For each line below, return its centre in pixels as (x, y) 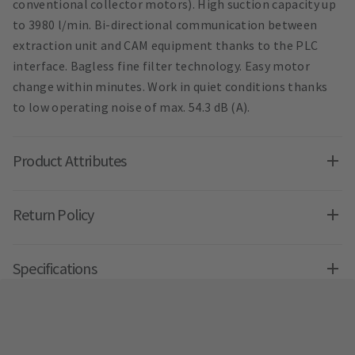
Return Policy (53, 215)
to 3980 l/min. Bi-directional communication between (165, 25)
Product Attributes (70, 161)
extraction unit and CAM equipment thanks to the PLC (166, 46)
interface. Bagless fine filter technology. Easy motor (161, 66)
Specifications (55, 269)
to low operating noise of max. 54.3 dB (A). (132, 107)
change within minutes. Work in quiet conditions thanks (170, 87)
